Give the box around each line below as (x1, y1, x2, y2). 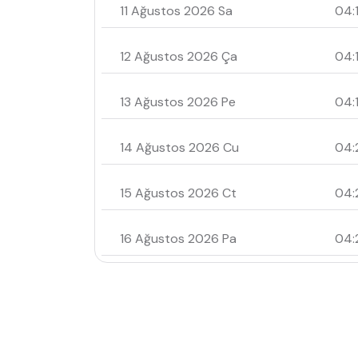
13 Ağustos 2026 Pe (120, 93, 236, 111)
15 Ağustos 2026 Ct (120, 185, 237, 202)
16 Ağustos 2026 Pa (120, 230, 237, 248)
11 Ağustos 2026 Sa (120, 2, 233, 20)
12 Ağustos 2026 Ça (120, 48, 237, 66)
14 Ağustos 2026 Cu (120, 139, 239, 157)
